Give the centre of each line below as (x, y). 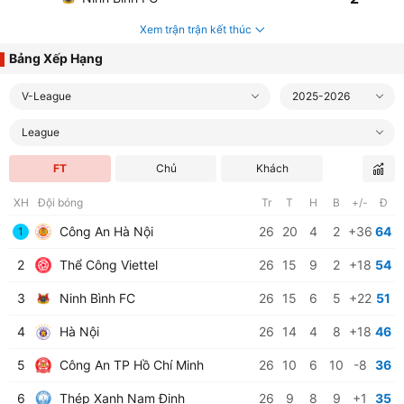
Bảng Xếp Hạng (56, 58)
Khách (272, 168)
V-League (46, 96)
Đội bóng (60, 202)
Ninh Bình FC (96, 298)
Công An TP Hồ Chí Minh (130, 365)
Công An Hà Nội (105, 231)
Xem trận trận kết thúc (195, 29)
